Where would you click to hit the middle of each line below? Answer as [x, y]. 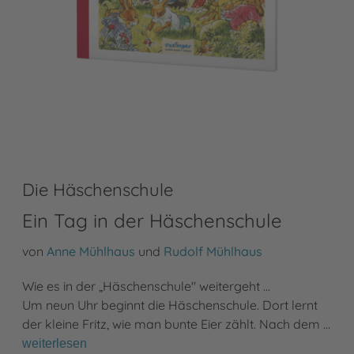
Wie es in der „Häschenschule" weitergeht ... [146, 286]
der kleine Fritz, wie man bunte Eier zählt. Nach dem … [176, 324]
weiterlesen [55, 344]
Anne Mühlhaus [91, 252]
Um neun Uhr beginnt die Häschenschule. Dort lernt [170, 305]
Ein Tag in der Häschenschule [152, 221]
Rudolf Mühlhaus [213, 252]
